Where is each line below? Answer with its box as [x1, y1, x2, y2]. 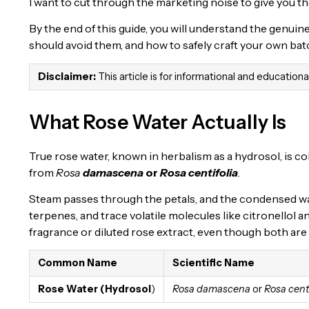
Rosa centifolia [160, 165, 238, 179]
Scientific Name [172, 257, 255, 270]
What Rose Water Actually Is [29, 110, 286, 134]
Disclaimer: [38, 70, 96, 83]
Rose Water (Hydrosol [38, 283, 151, 296]
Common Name [38, 257, 117, 270]
